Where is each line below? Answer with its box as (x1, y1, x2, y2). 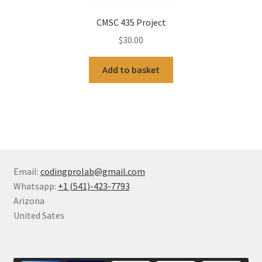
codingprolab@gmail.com (40, 166, 145, 178)
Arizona (13, 195, 44, 207)
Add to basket (102, 64, 160, 76)
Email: (13, 166, 40, 178)
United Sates (13, 209, 64, 222)
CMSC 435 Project (96, 16, 166, 28)
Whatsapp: (13, 180, 58, 192)
